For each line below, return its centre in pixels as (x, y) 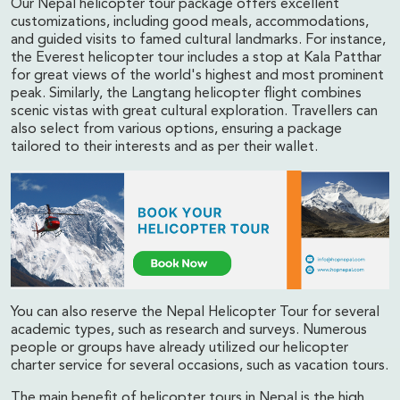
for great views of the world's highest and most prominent (197, 76)
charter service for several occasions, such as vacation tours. (200, 366)
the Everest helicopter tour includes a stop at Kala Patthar (196, 58)
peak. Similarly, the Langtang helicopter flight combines (186, 94)
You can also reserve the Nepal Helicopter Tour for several (195, 312)
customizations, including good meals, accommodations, (190, 22)
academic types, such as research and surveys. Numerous (189, 330)
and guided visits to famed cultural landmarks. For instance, (198, 40)
